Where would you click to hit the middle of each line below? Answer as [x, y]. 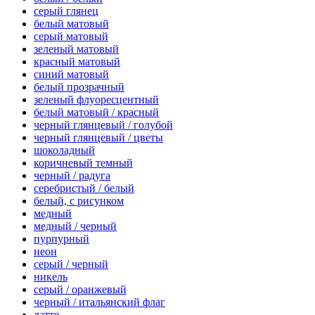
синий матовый [71, 75]
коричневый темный [83, 163]
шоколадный [64, 150]
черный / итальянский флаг [99, 302]
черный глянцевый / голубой [103, 125]
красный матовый [77, 62]
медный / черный [75, 226]
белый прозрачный [79, 87]
